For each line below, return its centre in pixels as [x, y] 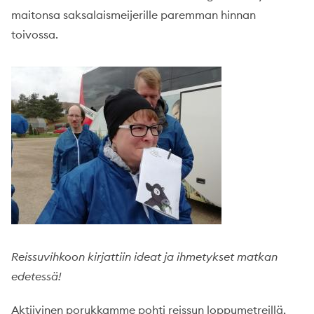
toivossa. [35, 34]
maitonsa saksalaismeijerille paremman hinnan [134, 15]
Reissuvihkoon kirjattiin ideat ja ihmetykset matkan [144, 257]
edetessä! [36, 276]
